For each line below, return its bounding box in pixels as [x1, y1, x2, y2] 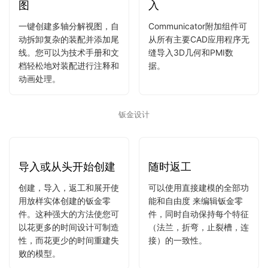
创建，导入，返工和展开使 [19, 254, 119, 265]
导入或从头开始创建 [19, 232, 115, 245]
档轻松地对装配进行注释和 [19, 132, 119, 143]
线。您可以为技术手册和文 [19, 119, 119, 130]
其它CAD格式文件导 [148, 54, 247, 67]
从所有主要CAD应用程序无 [148, 106, 249, 117]
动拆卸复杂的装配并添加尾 [19, 106, 119, 117]
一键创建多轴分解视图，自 [19, 93, 119, 103]
